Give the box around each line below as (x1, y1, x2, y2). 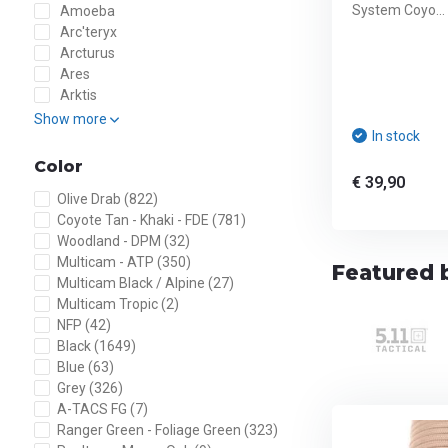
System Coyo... (351, 2, 445, 18)
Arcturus (56, 45, 115, 61)
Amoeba (56, 3, 115, 19)
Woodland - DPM (56, 233, 164, 249)
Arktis (56, 87, 97, 103)
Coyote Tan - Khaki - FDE (56, 212, 212, 228)
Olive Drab (56, 191, 124, 207)
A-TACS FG (56, 401, 130, 417)
